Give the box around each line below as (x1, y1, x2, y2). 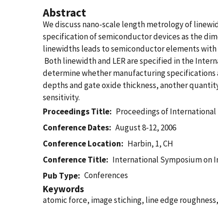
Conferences (84, 170, 128, 181)
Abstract (43, 5, 86, 19)
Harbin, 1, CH (127, 138, 174, 149)
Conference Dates (43, 122, 109, 133)
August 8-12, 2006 (115, 122, 177, 133)
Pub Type (43, 170, 78, 181)
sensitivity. (43, 92, 80, 103)
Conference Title (43, 154, 106, 165)
